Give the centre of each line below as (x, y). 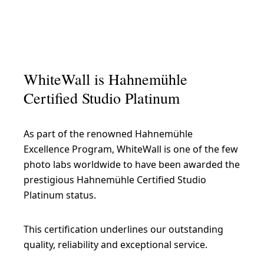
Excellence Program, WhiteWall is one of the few (131, 149)
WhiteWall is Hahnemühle (105, 79)
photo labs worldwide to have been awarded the (132, 164)
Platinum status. (60, 195)
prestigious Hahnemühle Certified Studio (115, 179)
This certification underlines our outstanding (123, 229)
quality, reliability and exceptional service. (115, 244)
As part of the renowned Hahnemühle (108, 133)
